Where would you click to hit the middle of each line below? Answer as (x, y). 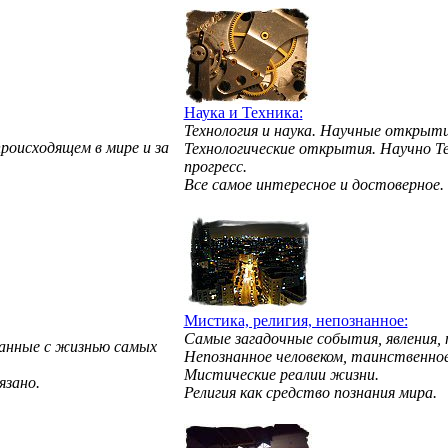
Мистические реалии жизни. (281, 374)
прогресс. (215, 166)
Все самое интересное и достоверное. (313, 184)
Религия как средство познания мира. (310, 392)
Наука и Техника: (243, 112)
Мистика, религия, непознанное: (295, 320)
